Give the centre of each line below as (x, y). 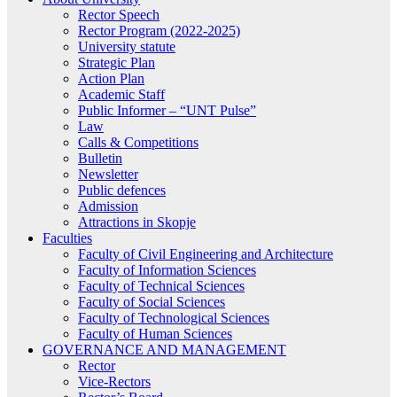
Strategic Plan (117, 62)
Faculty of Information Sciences (167, 269)
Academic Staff (121, 94)
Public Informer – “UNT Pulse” (167, 110)
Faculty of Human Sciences (155, 333)
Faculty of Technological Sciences (174, 317)
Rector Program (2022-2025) (159, 30)
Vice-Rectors (114, 381)
